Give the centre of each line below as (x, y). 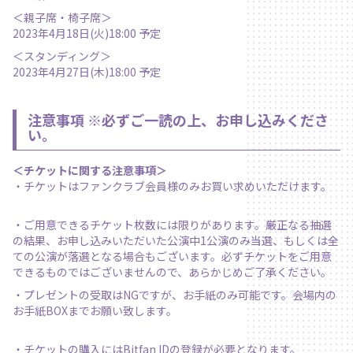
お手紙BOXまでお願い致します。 (95, 311)
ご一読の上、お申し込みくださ (229, 120)
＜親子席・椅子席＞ (62, 17)
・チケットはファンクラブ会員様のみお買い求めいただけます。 (172, 186)
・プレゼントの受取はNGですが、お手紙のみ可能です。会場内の (175, 295)
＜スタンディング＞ (62, 56)
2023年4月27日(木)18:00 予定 (87, 71)
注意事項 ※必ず (78, 120)
